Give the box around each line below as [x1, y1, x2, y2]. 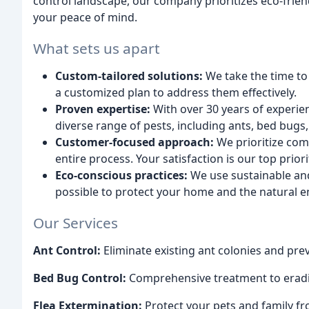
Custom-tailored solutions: [55, 68, 203, 83]
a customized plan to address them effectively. [55, 84, 297, 100]
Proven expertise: [55, 101, 150, 117]
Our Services [33, 212, 118, 232]
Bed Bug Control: [33, 270, 126, 286]
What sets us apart [33, 38, 160, 58]
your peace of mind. [33, 10, 137, 25]
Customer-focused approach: [55, 134, 214, 150]
